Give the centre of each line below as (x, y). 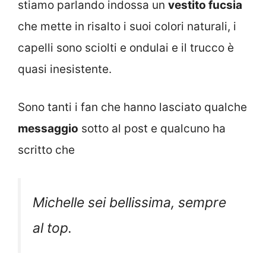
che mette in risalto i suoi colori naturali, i (127, 26)
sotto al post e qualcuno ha (152, 129)
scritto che (46, 150)
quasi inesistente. (65, 69)
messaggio (48, 129)
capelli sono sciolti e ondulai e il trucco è (126, 47)
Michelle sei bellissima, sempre (129, 202)
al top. (52, 228)
